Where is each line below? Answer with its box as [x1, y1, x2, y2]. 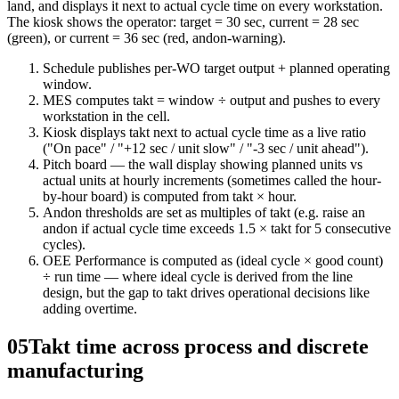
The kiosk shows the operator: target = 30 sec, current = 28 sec [7, 13, 359, 29]
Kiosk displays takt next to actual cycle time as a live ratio [43, 124, 366, 140]
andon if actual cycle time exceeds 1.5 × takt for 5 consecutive [43, 220, 391, 236]
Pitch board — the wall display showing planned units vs [43, 156, 362, 172]
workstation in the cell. [43, 108, 170, 124]
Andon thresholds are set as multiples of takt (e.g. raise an [43, 204, 365, 220]
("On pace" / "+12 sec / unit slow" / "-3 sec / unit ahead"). [43, 140, 369, 156]
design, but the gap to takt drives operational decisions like [43, 284, 370, 300]
